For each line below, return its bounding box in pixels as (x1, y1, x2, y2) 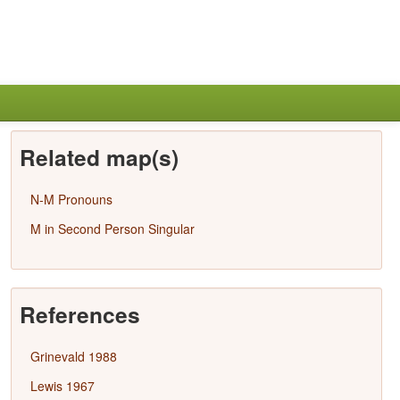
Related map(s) (19, 141, 179, 173)
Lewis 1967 (29, 377, 95, 395)
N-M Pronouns (29, 190, 112, 208)
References (19, 298, 140, 330)
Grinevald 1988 (29, 347, 117, 365)
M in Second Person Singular (29, 220, 195, 237)
